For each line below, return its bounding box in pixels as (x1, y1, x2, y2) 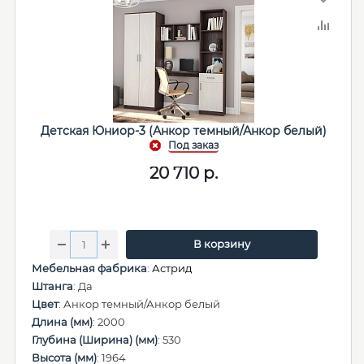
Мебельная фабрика (32, 262, 147, 275)
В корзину (193, 237, 250, 250)
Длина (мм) (32, 315, 93, 328)
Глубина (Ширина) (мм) (32, 333, 158, 346)
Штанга (32, 279, 73, 292)
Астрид (152, 262, 192, 275)
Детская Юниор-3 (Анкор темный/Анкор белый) (40, 123, 327, 138)
